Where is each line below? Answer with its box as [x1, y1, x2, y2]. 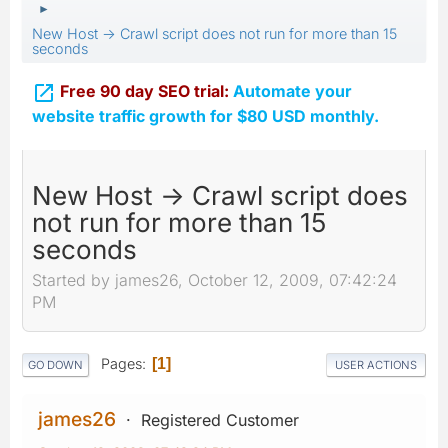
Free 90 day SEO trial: [60, 81, 233, 101]
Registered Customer [141, 409, 299, 430]
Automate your [233, 81, 352, 101]
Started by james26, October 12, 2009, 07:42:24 [32, 270, 397, 291]
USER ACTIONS [335, 357, 417, 372]
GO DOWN [28, 357, 83, 372]
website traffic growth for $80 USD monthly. [32, 105, 379, 126]
